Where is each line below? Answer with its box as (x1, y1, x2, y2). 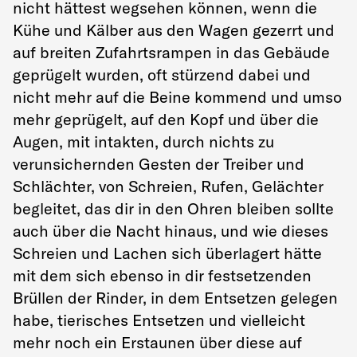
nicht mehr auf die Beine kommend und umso (13, 86, 342, 107)
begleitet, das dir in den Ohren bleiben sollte (13, 198, 334, 218)
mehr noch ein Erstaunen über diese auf (13, 331, 302, 352)
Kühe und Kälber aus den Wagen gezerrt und (13, 19, 335, 40)
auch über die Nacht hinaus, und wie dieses (13, 220, 328, 241)
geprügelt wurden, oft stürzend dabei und (13, 64, 311, 84)
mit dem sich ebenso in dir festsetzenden (13, 265, 312, 285)
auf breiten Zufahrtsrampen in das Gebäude (13, 41, 330, 62)
